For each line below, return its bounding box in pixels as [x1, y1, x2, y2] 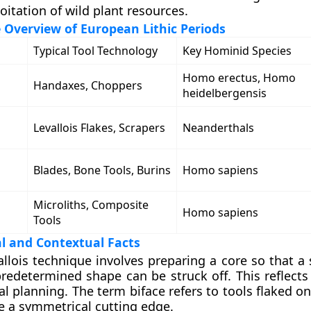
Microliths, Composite [33, 197, 149, 212]
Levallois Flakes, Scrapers [33, 120, 165, 135]
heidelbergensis [182, 85, 267, 101]
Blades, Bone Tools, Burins [33, 162, 171, 178]
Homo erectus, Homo [182, 70, 296, 85]
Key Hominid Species [182, 43, 292, 58]
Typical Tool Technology [33, 43, 158, 58]
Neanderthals [182, 120, 254, 135]
